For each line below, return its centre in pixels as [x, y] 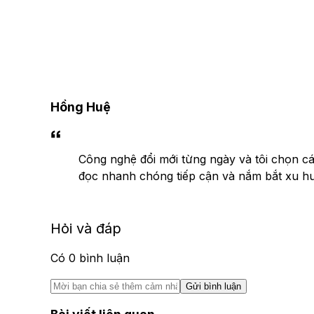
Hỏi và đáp [86, 228]
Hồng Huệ [81, 107]
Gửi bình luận [213, 286]
